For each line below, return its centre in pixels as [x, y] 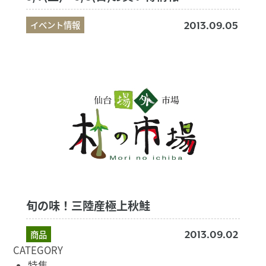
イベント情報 [55, 24]
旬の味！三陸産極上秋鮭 [88, 205]
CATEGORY [38, 250]
